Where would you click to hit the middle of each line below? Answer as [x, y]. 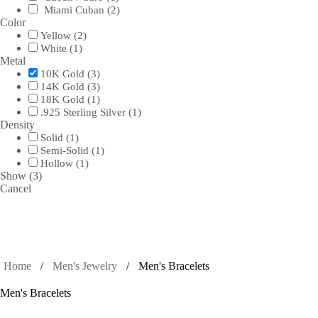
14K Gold [62, 86]
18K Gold [62, 99]
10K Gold [62, 73]
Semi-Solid [65, 150]
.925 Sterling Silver [83, 112]
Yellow [56, 35]
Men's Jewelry [85, 266]
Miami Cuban [74, 10]
